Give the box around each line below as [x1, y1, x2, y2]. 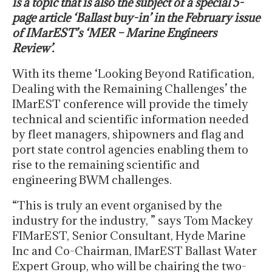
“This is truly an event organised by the [12, 198, 222, 213]
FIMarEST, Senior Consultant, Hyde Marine [12, 228, 246, 243]
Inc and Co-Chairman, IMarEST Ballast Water [12, 243, 257, 259]
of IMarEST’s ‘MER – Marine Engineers [12, 25, 217, 41]
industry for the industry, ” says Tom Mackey [12, 213, 253, 228]
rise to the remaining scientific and [12, 157, 200, 172]
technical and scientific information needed [12, 112, 249, 127]
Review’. [12, 41, 54, 56]
